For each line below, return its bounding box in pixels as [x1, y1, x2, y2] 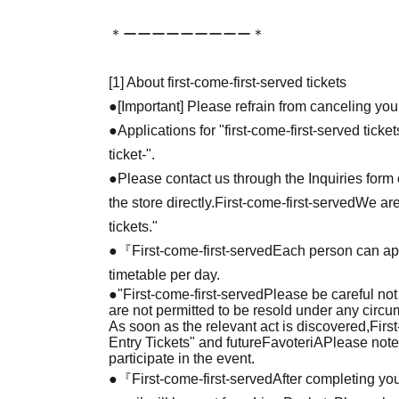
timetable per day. [109, 266, 220, 282]
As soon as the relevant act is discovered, [109, 318, 370, 334]
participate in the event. [109, 350, 255, 366]
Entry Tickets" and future [109, 334, 262, 350]
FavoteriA [262, 334, 323, 350]
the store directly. [109, 194, 215, 210]
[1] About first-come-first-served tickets [109, 74, 346, 90]
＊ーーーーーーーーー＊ [109, 26, 265, 42]
